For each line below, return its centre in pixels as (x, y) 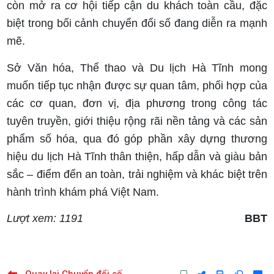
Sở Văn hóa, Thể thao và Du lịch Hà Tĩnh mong (137, 68)
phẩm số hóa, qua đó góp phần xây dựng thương (137, 139)
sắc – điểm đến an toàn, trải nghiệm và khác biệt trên (137, 175)
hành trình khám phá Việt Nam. (83, 192)
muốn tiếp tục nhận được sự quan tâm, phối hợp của (137, 86)
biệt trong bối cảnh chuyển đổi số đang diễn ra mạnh (137, 24)
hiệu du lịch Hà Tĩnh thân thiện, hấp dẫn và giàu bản (137, 157)
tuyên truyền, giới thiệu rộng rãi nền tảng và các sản (137, 121)
